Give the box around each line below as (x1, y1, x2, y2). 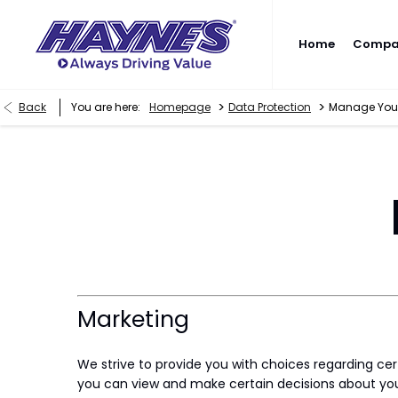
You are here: (71, 99, 140, 115)
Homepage (149, 99, 211, 115)
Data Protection (228, 99, 311, 115)
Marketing (77, 303, 189, 335)
